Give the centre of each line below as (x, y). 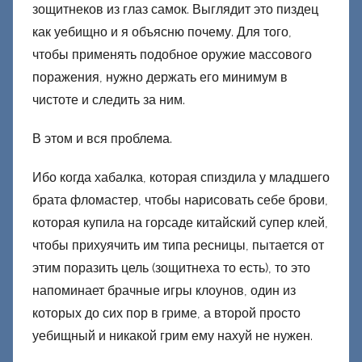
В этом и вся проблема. (102, 139)
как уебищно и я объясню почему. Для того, (162, 32)
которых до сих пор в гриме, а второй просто (166, 314)
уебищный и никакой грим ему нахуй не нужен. (173, 336)
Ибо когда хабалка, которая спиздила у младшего (181, 178)
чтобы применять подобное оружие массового (172, 55)
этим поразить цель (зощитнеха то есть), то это (171, 268)
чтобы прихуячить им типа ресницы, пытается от (178, 246)
